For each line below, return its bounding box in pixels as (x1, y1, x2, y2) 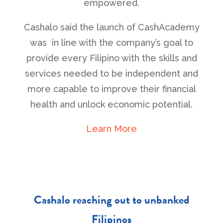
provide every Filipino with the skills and (26, 53, 197, 63)
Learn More (86, 123, 137, 134)
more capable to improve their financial (27, 84, 196, 94)
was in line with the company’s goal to (30, 37, 193, 48)
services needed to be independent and (25, 68, 198, 79)
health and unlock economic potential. (30, 99, 193, 110)
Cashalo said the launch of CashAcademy (23, 22, 200, 32)
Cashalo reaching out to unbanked (33, 191, 190, 208)
